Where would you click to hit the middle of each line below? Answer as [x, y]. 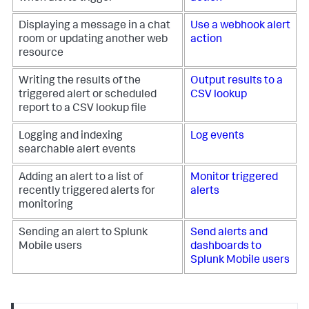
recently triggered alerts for [87, 192]
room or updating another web [93, 40]
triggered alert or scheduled [88, 95]
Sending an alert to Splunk [83, 233]
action [206, 40]
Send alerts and [229, 233]
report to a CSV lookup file [82, 109]
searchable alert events [77, 150]
